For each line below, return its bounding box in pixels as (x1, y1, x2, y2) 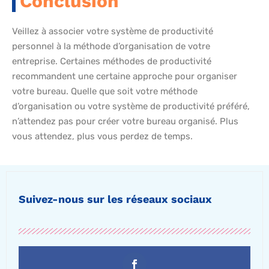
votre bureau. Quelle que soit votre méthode (12, 85, 198, 97)
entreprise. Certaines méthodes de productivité (12, 55, 211, 67)
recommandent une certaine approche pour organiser (12, 70, 237, 82)
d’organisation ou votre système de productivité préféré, (12, 100, 250, 112)
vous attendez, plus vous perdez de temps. (12, 130, 193, 142)
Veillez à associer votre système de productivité (12, 25, 213, 37)
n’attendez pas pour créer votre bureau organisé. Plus (12, 115, 238, 127)
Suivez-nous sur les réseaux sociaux (19, 192, 212, 205)
